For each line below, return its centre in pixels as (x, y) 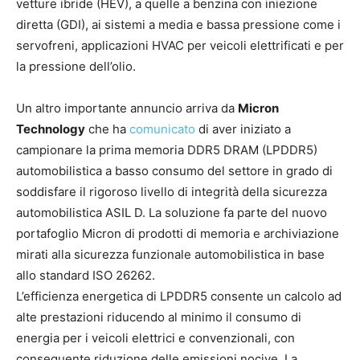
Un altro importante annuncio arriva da (127, 108)
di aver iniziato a (243, 129)
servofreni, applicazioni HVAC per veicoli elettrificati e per (180, 46)
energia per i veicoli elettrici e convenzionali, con (155, 338)
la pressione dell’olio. (76, 67)
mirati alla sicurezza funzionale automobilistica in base (170, 255)
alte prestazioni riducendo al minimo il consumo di (159, 317)
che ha (107, 129)
